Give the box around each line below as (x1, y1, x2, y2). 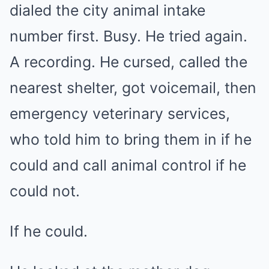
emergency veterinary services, (10, 104, 230, 122)
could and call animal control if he (10, 156, 246, 174)
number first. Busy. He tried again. (10, 27, 247, 45)
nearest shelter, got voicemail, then (10, 79, 256, 97)
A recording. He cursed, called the (10, 53, 247, 71)
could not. (10, 182, 80, 200)
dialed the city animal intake (10, 1, 205, 19)
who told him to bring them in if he (10, 130, 252, 148)
